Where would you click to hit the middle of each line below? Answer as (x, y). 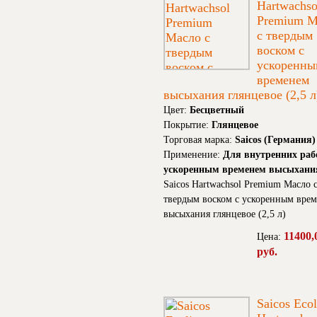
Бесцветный (217, 110)
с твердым (285, 36)
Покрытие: (188, 125)
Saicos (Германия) (275, 140)
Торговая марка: (199, 140)
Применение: (193, 155)
